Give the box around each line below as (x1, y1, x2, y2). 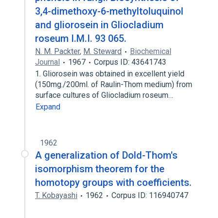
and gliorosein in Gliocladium (35, 19, 163, 31)
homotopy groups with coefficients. (35, 177, 192, 188)
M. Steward (83, 47, 122, 56)
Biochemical (130, 47, 171, 56)
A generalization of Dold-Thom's (35, 149, 178, 161)
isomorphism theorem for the (35, 163, 164, 175)
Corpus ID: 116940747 (111, 191, 188, 200)
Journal (35, 57, 60, 67)
